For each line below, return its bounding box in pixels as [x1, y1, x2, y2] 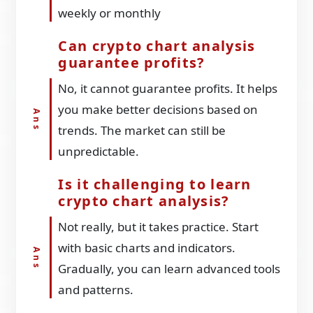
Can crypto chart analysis [58, 36, 256, 56]
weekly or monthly [58, 5, 161, 22]
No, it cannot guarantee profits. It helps [58, 80, 278, 97]
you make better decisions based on [58, 101, 259, 118]
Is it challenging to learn [58, 175, 252, 194]
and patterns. [58, 282, 134, 298]
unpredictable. [58, 143, 140, 160]
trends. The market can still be [58, 122, 226, 139]
